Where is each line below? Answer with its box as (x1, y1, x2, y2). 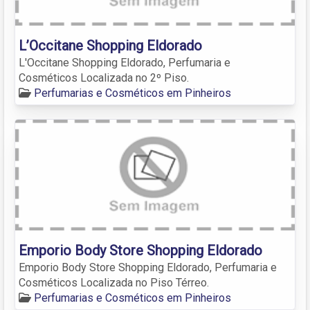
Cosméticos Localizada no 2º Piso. (19, 71, 189, 84)
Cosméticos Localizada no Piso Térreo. (19, 275, 209, 289)
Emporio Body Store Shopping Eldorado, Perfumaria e (19, 260, 277, 274)
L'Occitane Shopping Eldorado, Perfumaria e (19, 55, 230, 69)
